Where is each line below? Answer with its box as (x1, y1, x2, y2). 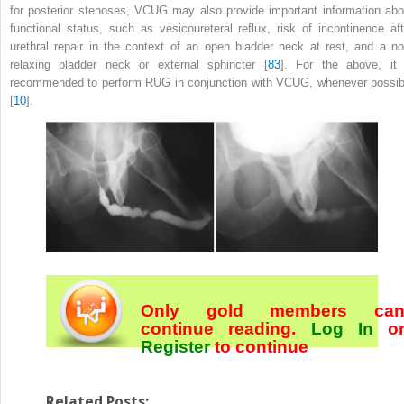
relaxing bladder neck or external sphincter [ (10, 57, 268, 71)
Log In (310, 318, 373, 338)
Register (141, 336, 215, 356)
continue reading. (141, 318, 311, 338)
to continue (215, 336, 308, 356)
